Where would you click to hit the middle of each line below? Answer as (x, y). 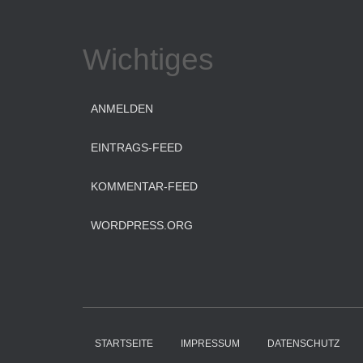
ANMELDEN (122, 109)
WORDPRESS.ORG (142, 225)
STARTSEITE (124, 344)
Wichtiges (148, 60)
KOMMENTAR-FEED (144, 186)
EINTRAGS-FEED (137, 147)
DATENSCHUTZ (303, 344)
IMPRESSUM (210, 344)
